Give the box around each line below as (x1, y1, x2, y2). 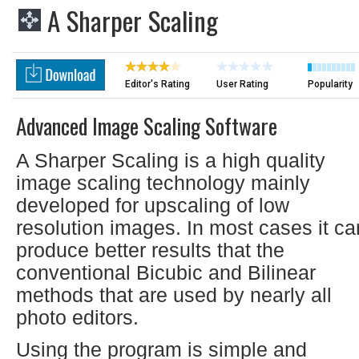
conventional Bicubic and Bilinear (16, 261, 316, 284)
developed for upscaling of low (16, 194, 289, 216)
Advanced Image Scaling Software (16, 110, 277, 142)
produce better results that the (16, 239, 284, 261)
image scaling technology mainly (16, 171, 310, 194)
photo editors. (16, 306, 139, 329)
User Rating (216, 79, 268, 90)
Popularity (308, 79, 353, 90)
